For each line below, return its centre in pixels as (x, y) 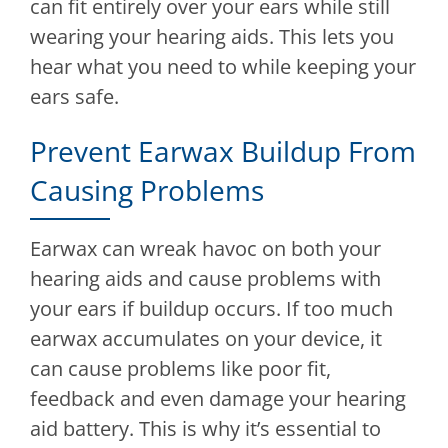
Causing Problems (147, 190)
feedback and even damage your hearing (218, 399)
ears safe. (74, 97)
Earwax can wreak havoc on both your (205, 249)
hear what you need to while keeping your (223, 67)
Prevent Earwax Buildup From (223, 151)
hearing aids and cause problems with (205, 279)
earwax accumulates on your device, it (206, 339)
